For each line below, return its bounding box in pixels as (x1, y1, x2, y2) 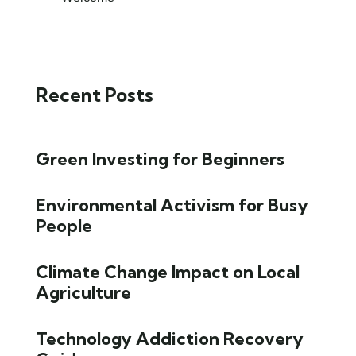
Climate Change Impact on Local (36, 261, 300, 283)
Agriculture (36, 281, 131, 304)
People (36, 215, 92, 237)
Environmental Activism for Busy (36, 194, 308, 216)
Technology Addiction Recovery (36, 327, 304, 350)
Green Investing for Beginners (36, 148, 284, 170)
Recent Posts (36, 82, 153, 106)
